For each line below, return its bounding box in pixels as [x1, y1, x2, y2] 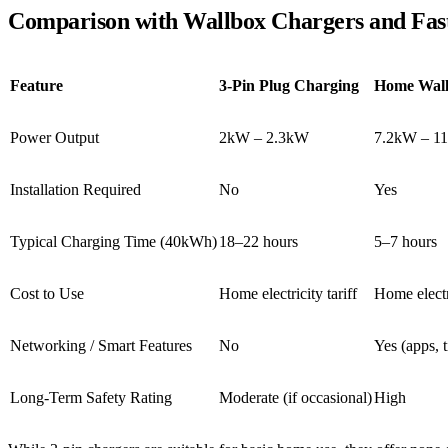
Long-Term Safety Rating [10, 388, 172, 406]
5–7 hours [374, 232, 437, 250]
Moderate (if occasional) [219, 388, 372, 406]
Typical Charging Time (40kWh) [10, 232, 217, 250]
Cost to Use [10, 284, 84, 302]
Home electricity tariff [219, 284, 357, 302]
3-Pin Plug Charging [219, 76, 359, 94]
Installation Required [10, 180, 141, 198]
